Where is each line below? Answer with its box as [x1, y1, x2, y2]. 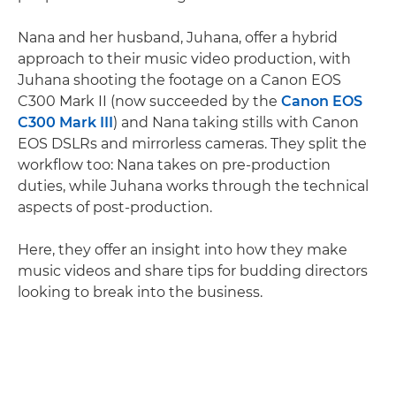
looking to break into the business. [18, 283, 263, 301]
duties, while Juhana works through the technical [18, 177, 369, 194]
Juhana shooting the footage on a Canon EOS [18, 71, 341, 88]
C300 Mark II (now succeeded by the [18, 92, 281, 110]
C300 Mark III [18, 113, 113, 131]
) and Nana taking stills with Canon [113, 113, 359, 131]
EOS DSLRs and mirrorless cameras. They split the [18, 134, 367, 152]
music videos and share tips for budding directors [18, 262, 368, 279]
